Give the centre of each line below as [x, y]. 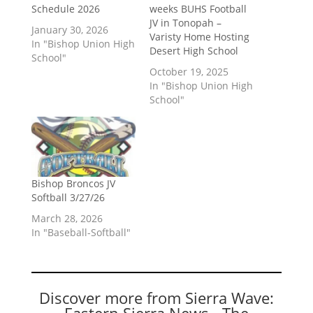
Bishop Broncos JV [73, 183]
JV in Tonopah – [185, 23]
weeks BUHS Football [198, 9]
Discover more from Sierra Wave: [156, 297]
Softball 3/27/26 [68, 197]
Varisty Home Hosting [199, 37]
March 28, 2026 [67, 218]
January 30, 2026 [70, 30]
